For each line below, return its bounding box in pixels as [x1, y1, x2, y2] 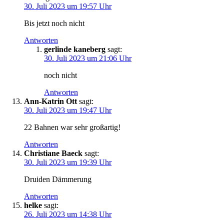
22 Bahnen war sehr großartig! [24, 122, 120, 131]
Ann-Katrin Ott [24, 96, 77, 105]
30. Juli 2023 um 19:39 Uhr [24, 157, 111, 166]
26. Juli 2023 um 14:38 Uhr [24, 209, 111, 218]
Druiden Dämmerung [24, 174, 91, 183]
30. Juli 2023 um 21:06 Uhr [44, 53, 131, 62]
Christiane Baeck [24, 148, 82, 157]
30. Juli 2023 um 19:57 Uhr [24, 1, 111, 10]
